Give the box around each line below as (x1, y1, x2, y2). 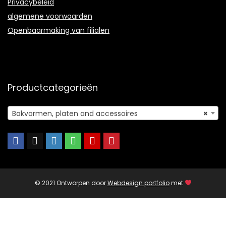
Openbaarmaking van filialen (8, 25, 109, 35)
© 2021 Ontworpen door (34, 178, 107, 187)
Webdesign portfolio (107, 178, 169, 187)
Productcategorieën (8, 81, 98, 94)
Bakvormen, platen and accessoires (12, 108, 138, 119)
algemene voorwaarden (8, 11, 92, 21)
